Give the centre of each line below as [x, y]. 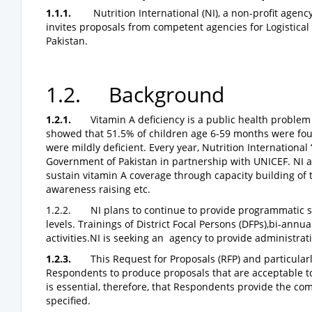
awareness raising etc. [98, 189]
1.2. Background [135, 94]
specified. [68, 301]
